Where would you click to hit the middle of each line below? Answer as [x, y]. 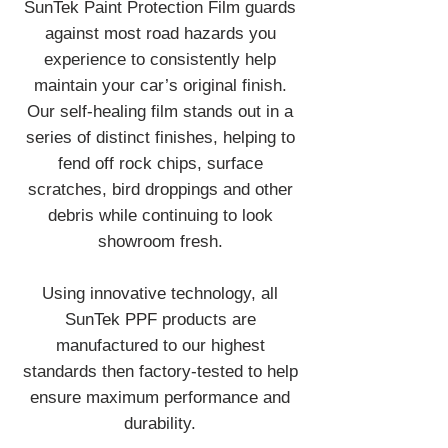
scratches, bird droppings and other [160, 189]
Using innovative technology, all [160, 293]
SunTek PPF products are [160, 319]
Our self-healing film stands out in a [160, 111]
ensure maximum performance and [160, 397]
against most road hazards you [160, 33]
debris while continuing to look [160, 215]
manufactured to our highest [160, 345]
